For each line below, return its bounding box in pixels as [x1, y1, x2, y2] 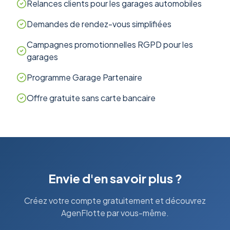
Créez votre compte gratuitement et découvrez [24, 195, 206, 206]
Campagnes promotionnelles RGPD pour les [27, 39, 193, 50]
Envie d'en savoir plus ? [48, 170, 182, 186]
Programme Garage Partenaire [27, 72, 142, 83]
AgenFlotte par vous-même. [61, 207, 169, 218]
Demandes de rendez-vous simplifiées [27, 18, 171, 29]
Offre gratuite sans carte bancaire [27, 92, 156, 103]
